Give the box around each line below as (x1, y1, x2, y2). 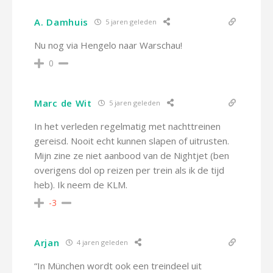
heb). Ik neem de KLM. (34, 178, 127, 191)
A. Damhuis (34, 15, 88, 28)
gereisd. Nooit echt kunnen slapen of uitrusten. (34, 134, 229, 147)
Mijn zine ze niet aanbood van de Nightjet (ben (34, 149, 229, 161)
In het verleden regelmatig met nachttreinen (34, 119, 221, 132)
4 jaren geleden (74, 238, 128, 247)
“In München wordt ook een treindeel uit (34, 259, 202, 272)
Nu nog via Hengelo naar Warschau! (34, 38, 182, 51)
